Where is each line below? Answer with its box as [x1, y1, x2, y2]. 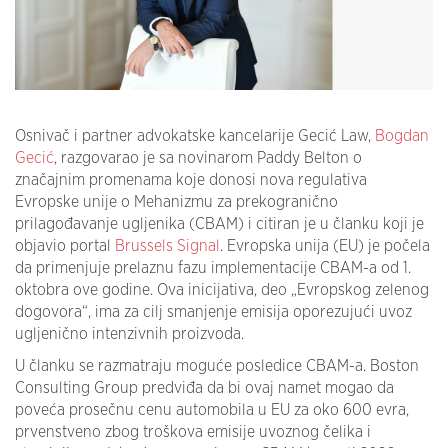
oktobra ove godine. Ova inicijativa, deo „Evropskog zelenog [15, 281, 429, 298]
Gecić [15, 149, 54, 166]
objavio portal [15, 237, 115, 254]
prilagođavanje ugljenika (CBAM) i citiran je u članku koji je [15, 215, 424, 232]
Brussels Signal [115, 237, 220, 254]
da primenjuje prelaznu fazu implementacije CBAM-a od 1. [15, 259, 411, 276]
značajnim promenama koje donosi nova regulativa [15, 171, 367, 188]
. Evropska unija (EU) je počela [220, 237, 430, 254]
